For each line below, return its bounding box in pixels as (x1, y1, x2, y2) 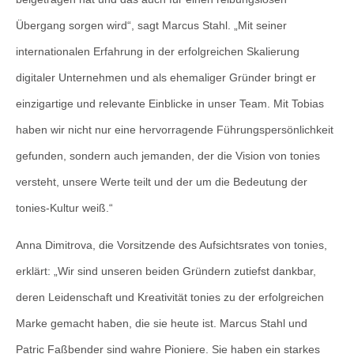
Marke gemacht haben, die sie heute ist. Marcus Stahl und (16, 316, 307, 330)
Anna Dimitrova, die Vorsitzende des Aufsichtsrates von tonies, (16, 238, 327, 251)
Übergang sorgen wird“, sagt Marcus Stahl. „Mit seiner (16, 18, 287, 32)
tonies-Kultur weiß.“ (16, 201, 113, 214)
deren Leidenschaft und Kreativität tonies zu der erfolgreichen (16, 290, 324, 303)
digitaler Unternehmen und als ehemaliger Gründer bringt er (16, 70, 316, 84)
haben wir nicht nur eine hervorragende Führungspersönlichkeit (16, 122, 333, 136)
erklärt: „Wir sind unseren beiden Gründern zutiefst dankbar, (16, 264, 316, 277)
